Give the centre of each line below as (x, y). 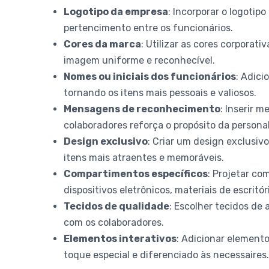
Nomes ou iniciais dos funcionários (150, 76)
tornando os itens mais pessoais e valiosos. (160, 92)
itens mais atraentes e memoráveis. (144, 157)
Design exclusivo (106, 141)
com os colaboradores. (114, 222)
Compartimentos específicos (136, 174)
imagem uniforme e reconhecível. (140, 60)
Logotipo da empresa (116, 11)
